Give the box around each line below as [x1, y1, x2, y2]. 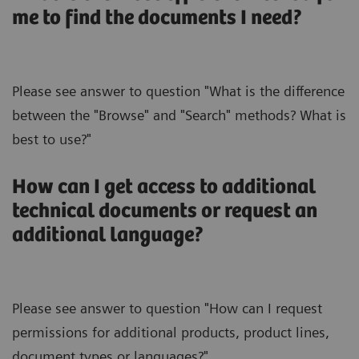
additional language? [12, 223, 204, 247]
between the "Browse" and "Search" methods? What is [12, 106, 346, 123]
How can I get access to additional [12, 175, 316, 199]
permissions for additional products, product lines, [12, 323, 329, 341]
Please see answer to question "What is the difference [12, 82, 345, 99]
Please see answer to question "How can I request [12, 299, 322, 317]
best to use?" [12, 130, 91, 147]
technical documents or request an [12, 199, 317, 223]
